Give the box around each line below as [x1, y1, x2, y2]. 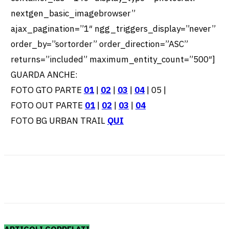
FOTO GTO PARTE [10, 84, 84, 96]
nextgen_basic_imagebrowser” [10, 8, 135, 19]
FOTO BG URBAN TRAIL [10, 115, 107, 127]
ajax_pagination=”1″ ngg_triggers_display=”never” [10, 23, 216, 35]
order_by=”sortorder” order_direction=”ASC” [10, 38, 188, 50]
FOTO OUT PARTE [10, 100, 85, 111]
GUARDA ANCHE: [10, 69, 78, 81]
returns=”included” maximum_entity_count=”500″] [10, 54, 215, 65]
